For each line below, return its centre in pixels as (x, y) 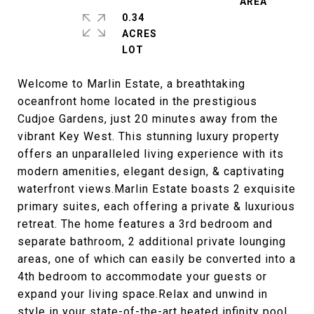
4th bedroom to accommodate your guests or (142, 277)
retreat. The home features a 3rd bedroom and (145, 224)
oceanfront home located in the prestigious (137, 101)
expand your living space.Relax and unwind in (143, 294)
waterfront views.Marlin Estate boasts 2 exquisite (157, 189)
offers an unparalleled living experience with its (151, 154)
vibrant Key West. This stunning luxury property (149, 136)
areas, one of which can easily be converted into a (157, 259)
